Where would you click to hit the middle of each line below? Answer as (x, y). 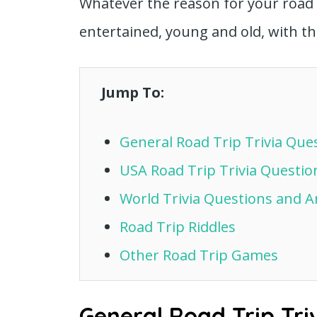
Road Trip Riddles (178, 226)
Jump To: (133, 92)
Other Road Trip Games (199, 255)
